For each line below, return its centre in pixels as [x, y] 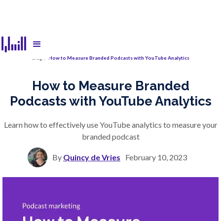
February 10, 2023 [156, 157]
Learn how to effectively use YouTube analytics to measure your [110, 124]
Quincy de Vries [92, 157]
